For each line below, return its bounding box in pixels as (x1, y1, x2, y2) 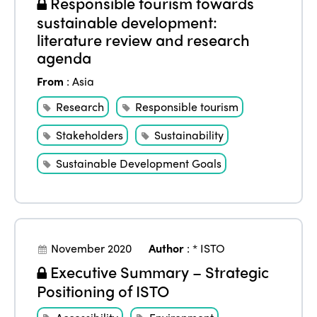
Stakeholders (56, 126, 124, 143)
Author (149, 239, 185, 256)
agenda (37, 45, 92, 69)
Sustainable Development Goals (56, 154, 222, 171)
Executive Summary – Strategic (47, 260, 270, 283)
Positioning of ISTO (37, 279, 170, 302)
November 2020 (51, 239, 132, 256)
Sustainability (154, 126, 224, 143)
